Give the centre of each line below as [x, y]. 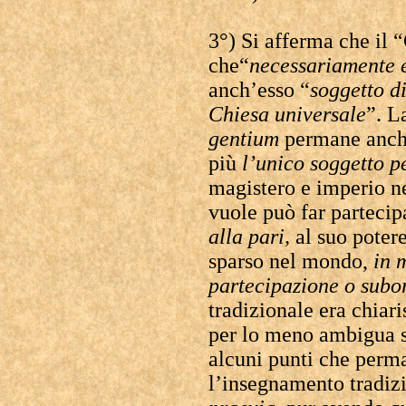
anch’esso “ [259, 90]
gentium [244, 139]
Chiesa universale [287, 114]
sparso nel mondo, [291, 261]
